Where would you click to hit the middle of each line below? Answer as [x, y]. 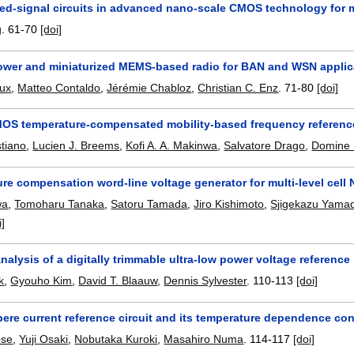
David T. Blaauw [118, 281]
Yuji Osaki [44, 339]
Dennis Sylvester [205, 281]
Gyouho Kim [41, 281]
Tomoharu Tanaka [60, 203]
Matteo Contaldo [59, 87]
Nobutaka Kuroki [116, 339]
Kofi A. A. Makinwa [172, 146]
